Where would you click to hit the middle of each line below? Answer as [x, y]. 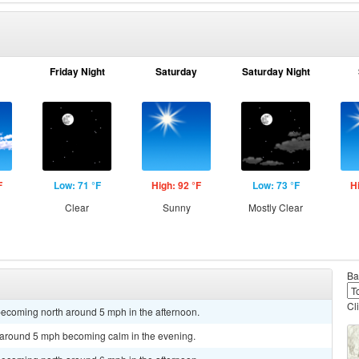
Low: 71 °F [77, 185]
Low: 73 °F [276, 185]
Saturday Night [276, 71]
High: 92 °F [176, 185]
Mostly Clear [276, 207]
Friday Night [77, 71]
